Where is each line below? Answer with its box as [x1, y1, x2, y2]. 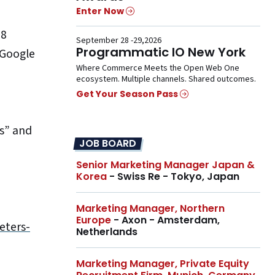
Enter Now [76, 4, 126, 17]
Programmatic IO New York [76, 43, 246, 61]
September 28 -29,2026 [76, 34, 161, 47]
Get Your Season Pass [76, 88, 180, 101]
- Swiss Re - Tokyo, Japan [107, 169, 239, 184]
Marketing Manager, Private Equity [76, 257, 249, 271]
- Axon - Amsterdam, [111, 213, 220, 228]
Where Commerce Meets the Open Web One [76, 61, 239, 74]
